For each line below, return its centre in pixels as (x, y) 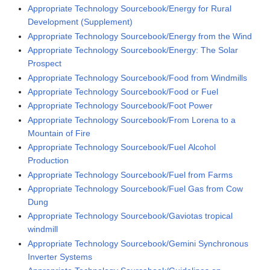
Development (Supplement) (80, 22)
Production (49, 161)
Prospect (45, 64)
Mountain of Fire (59, 133)
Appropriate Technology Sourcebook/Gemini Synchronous (138, 243)
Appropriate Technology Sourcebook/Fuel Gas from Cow (136, 188)
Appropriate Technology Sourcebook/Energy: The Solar (133, 50)
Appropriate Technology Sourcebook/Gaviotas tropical (130, 216)
